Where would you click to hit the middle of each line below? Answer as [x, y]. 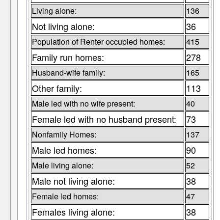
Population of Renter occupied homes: [98, 42]
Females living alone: [73, 212]
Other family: [57, 88]
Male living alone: [62, 165]
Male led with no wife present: [83, 104]
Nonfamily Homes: [64, 135]
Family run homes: [68, 57]
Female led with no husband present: [104, 119]
